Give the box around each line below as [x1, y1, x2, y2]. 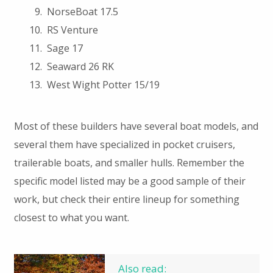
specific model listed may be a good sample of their [13, 174, 246, 188]
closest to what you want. [13, 210, 129, 224]
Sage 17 [46, 41, 83, 55]
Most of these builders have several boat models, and [13, 119, 258, 133]
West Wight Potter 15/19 [46, 78, 160, 91]
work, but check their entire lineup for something [13, 192, 239, 206]
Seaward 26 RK [46, 60, 114, 73]
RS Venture [46, 23, 98, 37]
